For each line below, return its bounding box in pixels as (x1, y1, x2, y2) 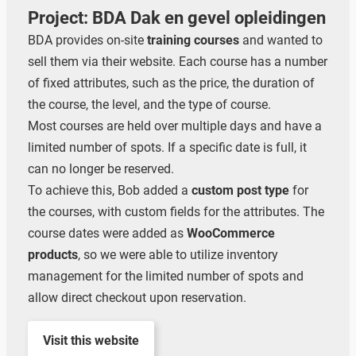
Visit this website (42, 333, 139, 349)
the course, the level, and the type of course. (27, 97, 271, 113)
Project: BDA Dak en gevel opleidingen (27, 7, 326, 29)
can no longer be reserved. (27, 161, 174, 177)
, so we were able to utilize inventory (77, 247, 278, 263)
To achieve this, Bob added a (27, 183, 192, 199)
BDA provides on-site (27, 33, 147, 48)
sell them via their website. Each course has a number (27, 54, 327, 70)
